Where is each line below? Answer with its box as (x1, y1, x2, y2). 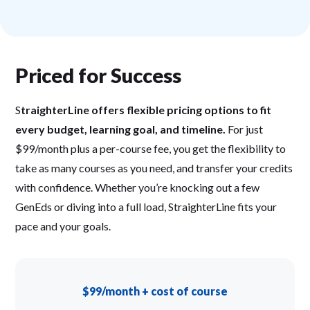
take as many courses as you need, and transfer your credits (15, 161, 293, 175)
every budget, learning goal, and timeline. (15, 122, 226, 136)
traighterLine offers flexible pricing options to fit (21, 103, 272, 117)
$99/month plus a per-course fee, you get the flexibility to (15, 142, 286, 156)
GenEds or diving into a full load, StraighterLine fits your (15, 200, 277, 214)
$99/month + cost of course (82, 284, 228, 298)
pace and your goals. (15, 219, 111, 233)
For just (226, 122, 264, 136)
